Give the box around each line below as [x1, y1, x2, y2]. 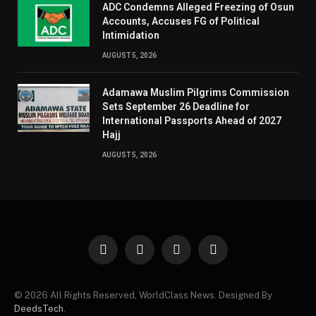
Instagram [175, 250, 218, 261]
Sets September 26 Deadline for [102, 100, 250, 112]
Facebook [102, 250, 145, 261]
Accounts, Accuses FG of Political [102, 15, 260, 27]
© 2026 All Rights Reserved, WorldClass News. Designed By [14, 289, 272, 300]
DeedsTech [14, 303, 63, 314]
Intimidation [102, 29, 159, 41]
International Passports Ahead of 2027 [102, 114, 281, 126]
